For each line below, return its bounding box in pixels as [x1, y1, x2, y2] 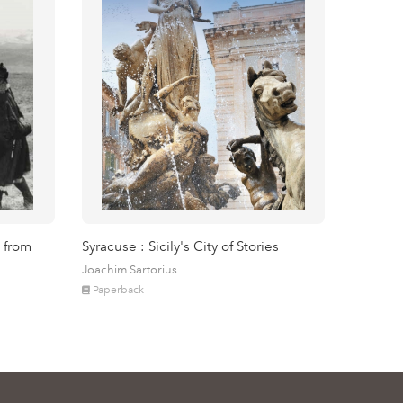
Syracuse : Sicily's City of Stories [82, 238, 279, 255]
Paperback [93, 283, 144, 296]
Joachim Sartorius [82, 263, 177, 276]
